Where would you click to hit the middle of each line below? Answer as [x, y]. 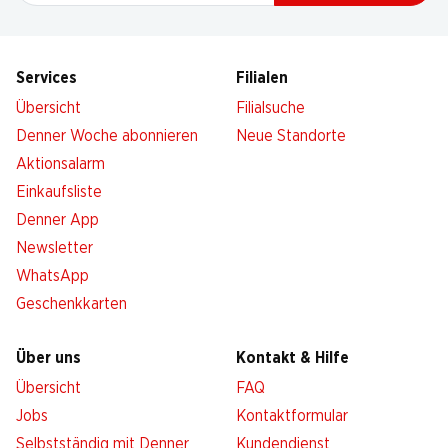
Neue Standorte [291, 136]
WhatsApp [52, 276]
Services [46, 78]
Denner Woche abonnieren [107, 136]
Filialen [262, 78]
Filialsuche [270, 108]
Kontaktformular [292, 416]
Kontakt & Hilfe [292, 358]
